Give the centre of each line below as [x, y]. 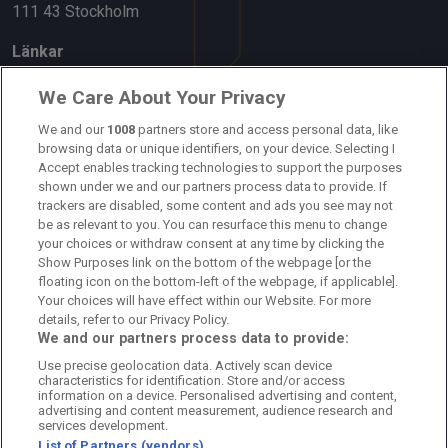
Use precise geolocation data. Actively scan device [185, 365]
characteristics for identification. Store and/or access [192, 380]
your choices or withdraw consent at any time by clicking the [211, 243]
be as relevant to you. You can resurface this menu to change [213, 224]
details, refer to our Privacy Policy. [134, 319]
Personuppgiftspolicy [88, 332]
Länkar [38, 52]
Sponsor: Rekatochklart [92, 212]
